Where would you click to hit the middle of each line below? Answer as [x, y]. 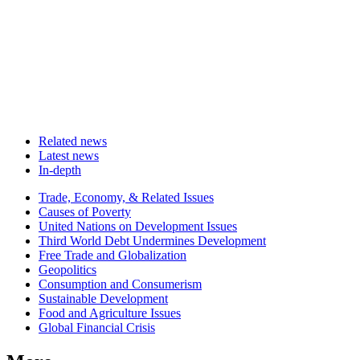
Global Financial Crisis [97, 328]
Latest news [69, 156]
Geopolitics [67, 270]
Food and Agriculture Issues [110, 313]
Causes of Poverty [85, 212]
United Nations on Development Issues [138, 227]
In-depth [60, 170]
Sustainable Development [103, 299]
